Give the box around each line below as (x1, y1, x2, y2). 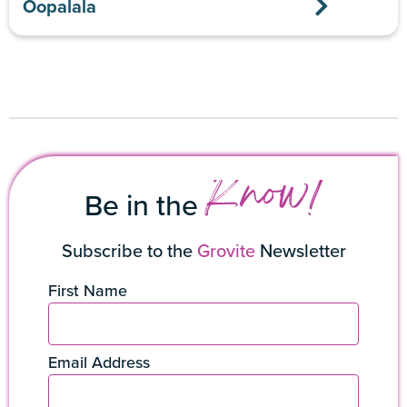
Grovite (196, 237, 255, 264)
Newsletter (254, 237, 346, 264)
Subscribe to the (61, 237, 197, 264)
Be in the (84, 184, 205, 226)
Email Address (47, 351, 150, 374)
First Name (47, 279, 127, 303)
